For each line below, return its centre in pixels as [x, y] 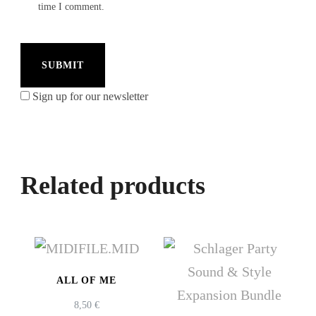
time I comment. [71, 7]
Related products [113, 186]
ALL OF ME [87, 281]
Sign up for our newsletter [90, 97]
